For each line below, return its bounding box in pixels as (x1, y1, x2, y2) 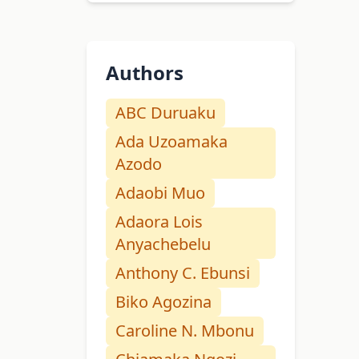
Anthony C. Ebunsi (115, 262, 250, 284)
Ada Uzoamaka (115, 131, 228, 153)
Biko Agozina (115, 291, 212, 313)
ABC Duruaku (115, 102, 216, 124)
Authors (106, 59, 184, 87)
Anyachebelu (115, 233, 211, 256)
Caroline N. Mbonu (115, 320, 254, 342)
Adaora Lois (115, 211, 203, 233)
